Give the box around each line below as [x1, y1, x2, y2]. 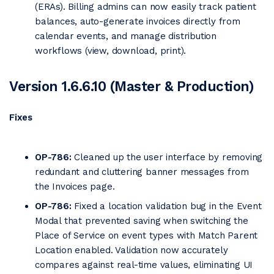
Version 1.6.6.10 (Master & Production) [9, 78, 254, 94]
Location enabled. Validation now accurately [35, 245, 228, 256]
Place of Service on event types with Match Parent [35, 230, 258, 241]
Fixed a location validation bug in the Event [74, 201, 262, 212]
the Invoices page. [35, 181, 115, 192]
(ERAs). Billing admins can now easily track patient [35, 1, 256, 12]
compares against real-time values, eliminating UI [35, 259, 253, 270]
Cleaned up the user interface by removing [74, 152, 263, 163]
